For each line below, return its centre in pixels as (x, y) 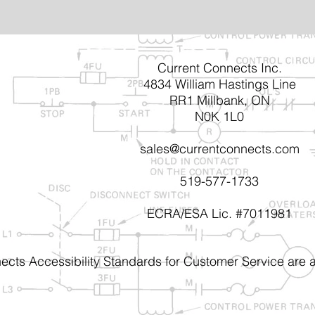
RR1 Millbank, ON (219, 100)
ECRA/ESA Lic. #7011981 (219, 213)
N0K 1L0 (219, 116)
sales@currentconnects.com (219, 149)
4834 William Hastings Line (219, 84)
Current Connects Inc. (219, 68)
